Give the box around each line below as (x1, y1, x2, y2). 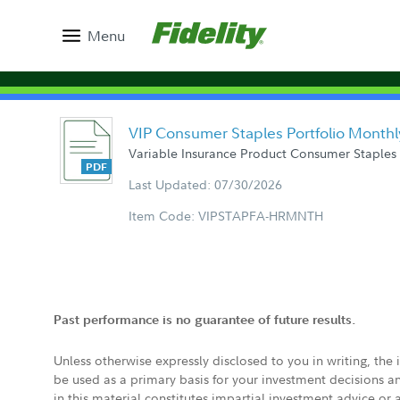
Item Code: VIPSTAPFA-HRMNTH (129, 206, 323, 224)
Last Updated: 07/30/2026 (129, 175, 282, 193)
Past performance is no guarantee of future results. (54, 312, 355, 328)
